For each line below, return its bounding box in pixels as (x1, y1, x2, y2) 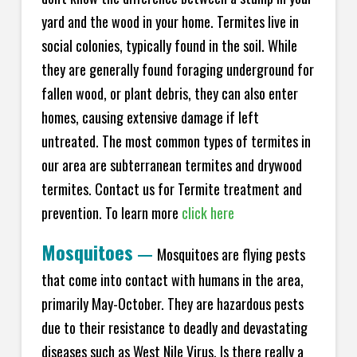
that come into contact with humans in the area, (41, 269, 304, 290)
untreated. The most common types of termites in (41, 130, 311, 151)
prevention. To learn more (41, 202, 182, 223)
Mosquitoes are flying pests (156, 243, 305, 265)
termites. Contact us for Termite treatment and (41, 178, 302, 199)
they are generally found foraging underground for (41, 58, 314, 80)
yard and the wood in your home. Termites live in (41, 10, 299, 32)
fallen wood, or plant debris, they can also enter (41, 82, 298, 104)
